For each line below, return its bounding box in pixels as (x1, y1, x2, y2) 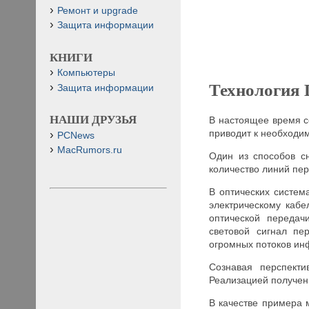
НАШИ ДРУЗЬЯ (50, 113, 137, 127)
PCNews (57, 130, 94, 141)
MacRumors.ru (57, 144, 122, 155)
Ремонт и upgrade (57, 5, 138, 16)
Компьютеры (57, 68, 115, 79)
